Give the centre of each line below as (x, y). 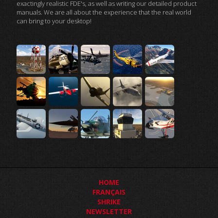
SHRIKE (109, 202)
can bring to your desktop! (54, 21)
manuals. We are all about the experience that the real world (104, 12)
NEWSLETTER (109, 212)
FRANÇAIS (109, 192)
